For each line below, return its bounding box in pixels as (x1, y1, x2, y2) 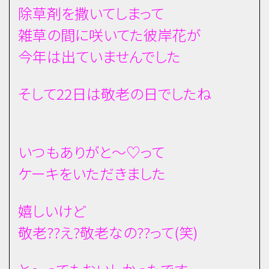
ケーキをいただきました (18, 163, 166, 184)
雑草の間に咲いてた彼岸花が (18, 24, 201, 46)
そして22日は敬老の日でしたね (18, 82, 211, 104)
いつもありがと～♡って (18, 141, 165, 163)
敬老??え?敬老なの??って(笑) (18, 221, 198, 243)
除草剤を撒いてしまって (18, 2, 164, 24)
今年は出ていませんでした (18, 46, 181, 67)
